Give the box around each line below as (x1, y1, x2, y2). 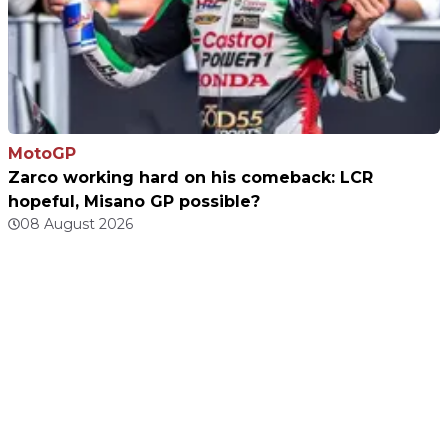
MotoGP (8, 144, 76, 164)
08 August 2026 (20, 215, 133, 234)
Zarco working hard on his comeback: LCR (8, 168, 373, 188)
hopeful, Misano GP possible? (8, 192, 260, 212)
